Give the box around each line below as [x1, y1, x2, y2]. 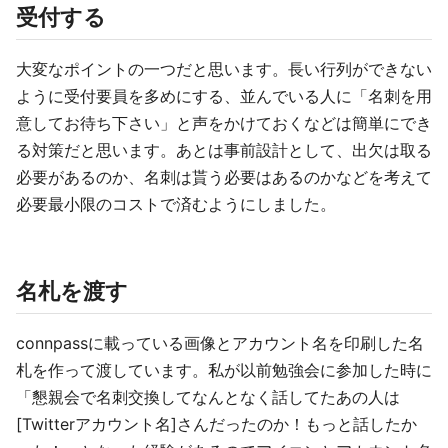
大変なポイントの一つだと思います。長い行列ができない [16, 59, 432, 79]
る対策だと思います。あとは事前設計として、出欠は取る [16, 140, 432, 160]
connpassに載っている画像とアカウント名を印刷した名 [16, 333, 424, 353]
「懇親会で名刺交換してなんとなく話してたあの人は [16, 387, 400, 407]
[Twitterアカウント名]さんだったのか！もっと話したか [16, 414, 417, 434]
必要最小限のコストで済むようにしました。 [16, 194, 336, 214]
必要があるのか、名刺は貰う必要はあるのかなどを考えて [16, 167, 432, 187]
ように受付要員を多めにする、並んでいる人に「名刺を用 [16, 86, 432, 106]
